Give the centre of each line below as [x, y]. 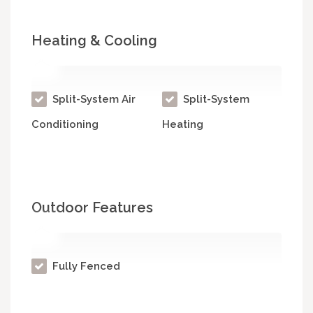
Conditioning [65, 125]
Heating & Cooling [94, 41]
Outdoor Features [92, 208]
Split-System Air [93, 100]
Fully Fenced [85, 267]
